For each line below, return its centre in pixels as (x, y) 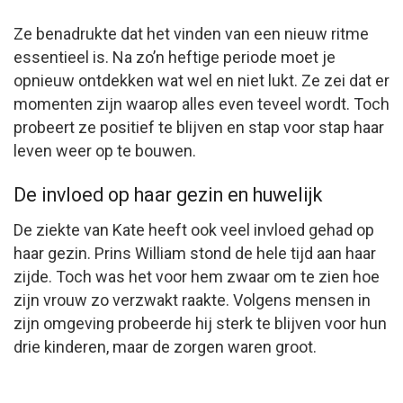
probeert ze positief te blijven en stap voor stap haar (199, 127)
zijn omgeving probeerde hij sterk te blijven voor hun (200, 324)
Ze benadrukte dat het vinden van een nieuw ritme (191, 33)
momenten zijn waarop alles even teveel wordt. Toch (201, 103)
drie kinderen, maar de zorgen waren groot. (165, 347)
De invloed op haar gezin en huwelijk (168, 195)
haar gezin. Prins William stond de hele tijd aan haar (195, 254)
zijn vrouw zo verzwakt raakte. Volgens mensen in (192, 300)
